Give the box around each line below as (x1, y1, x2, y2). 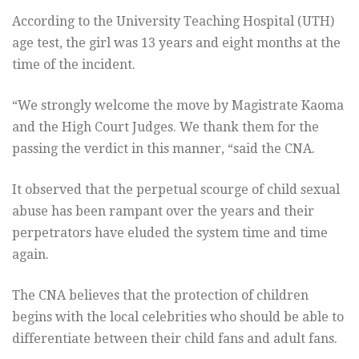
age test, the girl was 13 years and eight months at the (12, 34, 341, 50)
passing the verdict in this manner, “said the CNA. (12, 140, 315, 156)
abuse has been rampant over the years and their (12, 203, 314, 219)
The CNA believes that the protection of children (12, 287, 309, 303)
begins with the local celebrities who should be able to (12, 309, 344, 325)
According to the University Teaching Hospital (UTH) (12, 13, 334, 29)
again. (12, 246, 49, 262)
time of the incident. (12, 56, 135, 72)
